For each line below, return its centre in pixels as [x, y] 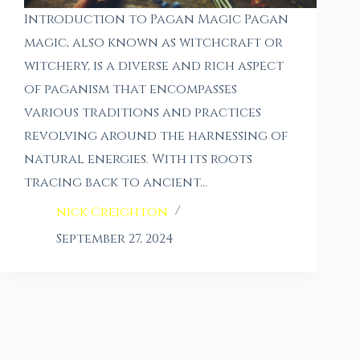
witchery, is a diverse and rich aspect [154, 65]
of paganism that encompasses [131, 89]
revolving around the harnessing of [156, 135]
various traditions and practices [143, 112]
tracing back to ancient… [116, 182]
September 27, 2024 [115, 238]
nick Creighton [112, 212]
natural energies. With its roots [138, 159]
